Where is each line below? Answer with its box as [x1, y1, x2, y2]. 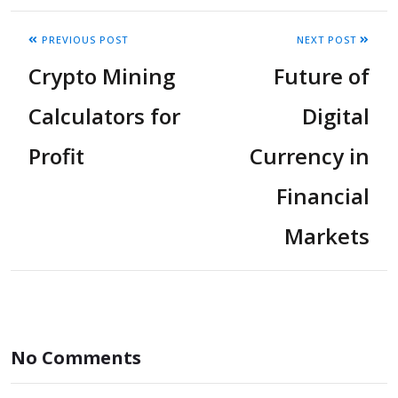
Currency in [250, 141, 370, 171]
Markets [284, 221, 370, 251]
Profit [28, 141, 84, 171]
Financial [276, 181, 370, 211]
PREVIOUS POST [38, 33, 128, 47]
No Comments [11, 346, 141, 370]
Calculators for [28, 101, 180, 131]
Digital [302, 101, 370, 131]
